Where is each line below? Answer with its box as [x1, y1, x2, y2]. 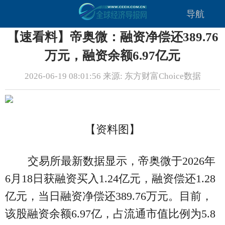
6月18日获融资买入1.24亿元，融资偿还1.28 [5, 172, 215, 185]
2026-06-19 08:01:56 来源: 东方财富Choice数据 [24, 71, 201, 81]
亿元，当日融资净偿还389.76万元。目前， [5, 190, 212, 203]
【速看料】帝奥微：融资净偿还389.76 [7, 30, 218, 44]
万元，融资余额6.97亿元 [45, 49, 180, 62]
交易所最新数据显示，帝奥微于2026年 [27, 155, 215, 168]
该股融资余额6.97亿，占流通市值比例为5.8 [5, 207, 215, 220]
